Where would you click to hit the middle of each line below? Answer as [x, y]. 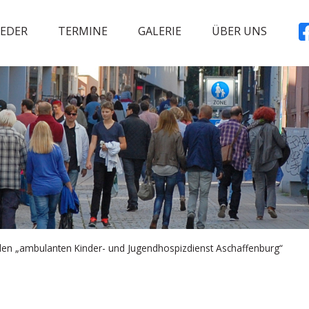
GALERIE [160, 31]
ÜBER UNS [239, 31]
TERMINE [83, 31]
